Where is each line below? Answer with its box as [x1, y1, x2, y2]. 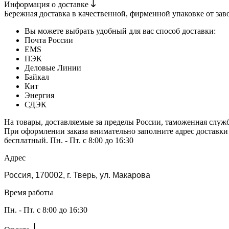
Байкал [25, 73, 49, 82]
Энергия [25, 91, 54, 100]
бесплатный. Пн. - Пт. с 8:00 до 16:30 [4, 136, 133, 145]
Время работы [4, 188, 53, 197]
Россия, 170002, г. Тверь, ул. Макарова [4, 171, 150, 180]
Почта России [25, 36, 73, 45]
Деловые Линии [25, 63, 81, 73]
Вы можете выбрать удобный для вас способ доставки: [25, 27, 216, 36]
